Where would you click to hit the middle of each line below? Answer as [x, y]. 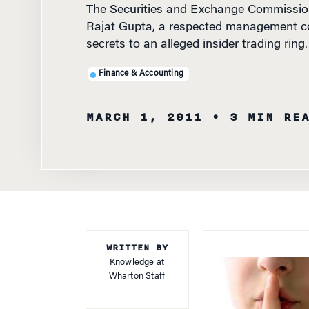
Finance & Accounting [141, 62]
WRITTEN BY [137, 236]
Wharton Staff [137, 265]
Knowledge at [137, 251]
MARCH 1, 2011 [144, 106]
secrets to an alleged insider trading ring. [197, 33]
